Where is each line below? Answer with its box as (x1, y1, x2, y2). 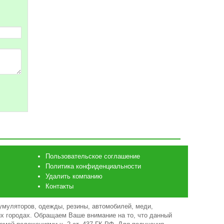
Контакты (45, 182, 73, 190)
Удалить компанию (45, 172, 102, 180)
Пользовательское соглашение (45, 152, 140, 160)
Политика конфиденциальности (45, 162, 141, 170)
